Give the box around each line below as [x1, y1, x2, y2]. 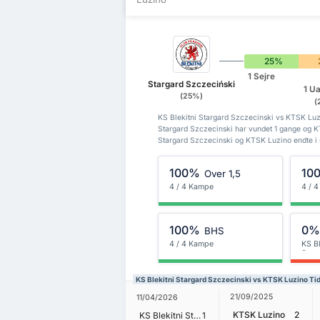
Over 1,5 [204, 167, 241, 179]
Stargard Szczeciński [147, 79, 235, 89]
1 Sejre [248, 71, 276, 82]
